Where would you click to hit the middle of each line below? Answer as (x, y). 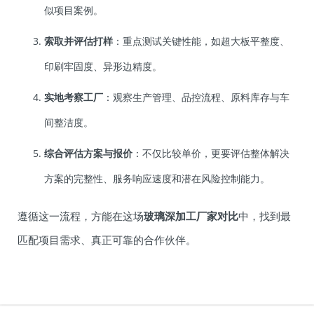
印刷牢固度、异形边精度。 (103, 67)
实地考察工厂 (74, 97)
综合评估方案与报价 (88, 153)
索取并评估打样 (78, 41)
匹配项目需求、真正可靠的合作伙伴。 (107, 240)
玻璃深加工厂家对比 (191, 216)
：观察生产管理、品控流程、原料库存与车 (196, 97)
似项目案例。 (74, 11)
